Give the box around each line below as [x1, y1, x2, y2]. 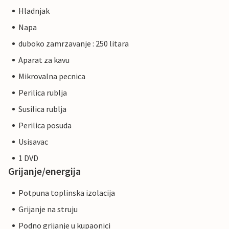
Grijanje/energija [8, 165, 81, 178]
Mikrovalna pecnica [18, 71, 85, 82]
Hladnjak [18, 6, 50, 16]
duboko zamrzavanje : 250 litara [18, 38, 129, 49]
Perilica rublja [18, 87, 67, 98]
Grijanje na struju [18, 204, 78, 215]
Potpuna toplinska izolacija [18, 188, 115, 198]
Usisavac [18, 136, 48, 147]
